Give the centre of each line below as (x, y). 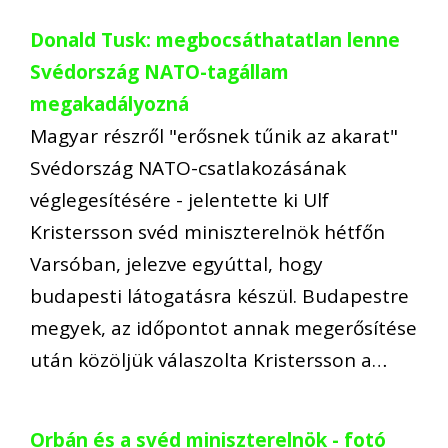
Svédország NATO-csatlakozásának (188, 167)
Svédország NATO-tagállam (159, 71)
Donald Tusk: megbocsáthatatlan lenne (215, 39)
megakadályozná (109, 103)
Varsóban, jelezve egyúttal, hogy (176, 263)
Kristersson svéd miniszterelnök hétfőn (207, 231)
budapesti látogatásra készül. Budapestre (219, 295)
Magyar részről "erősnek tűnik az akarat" (214, 135)
